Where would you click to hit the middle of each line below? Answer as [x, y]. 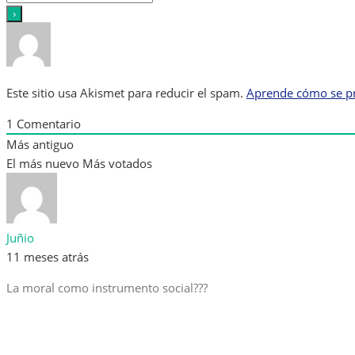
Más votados [117, 164]
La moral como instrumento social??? [107, 288]
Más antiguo [40, 145]
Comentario [47, 124]
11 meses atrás [48, 257]
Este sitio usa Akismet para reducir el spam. [126, 93]
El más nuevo [43, 164]
